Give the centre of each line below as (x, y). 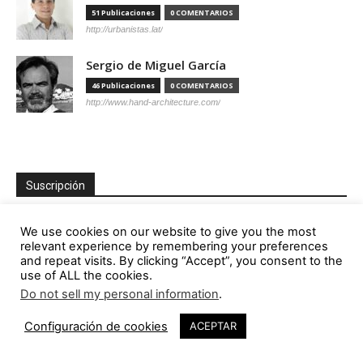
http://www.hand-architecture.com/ (153, 102)
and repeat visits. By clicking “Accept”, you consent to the (181, 261)
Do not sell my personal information (120, 294)
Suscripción (56, 186)
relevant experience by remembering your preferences (174, 246)
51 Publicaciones (123, 13)
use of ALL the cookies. (86, 275)
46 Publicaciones (123, 86)
